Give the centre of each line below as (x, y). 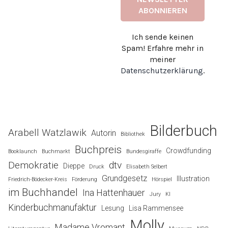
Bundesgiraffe (144, 151)
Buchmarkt (56, 151)
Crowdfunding (189, 150)
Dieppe (74, 166)
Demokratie (33, 165)
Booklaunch (23, 151)
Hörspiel (162, 179)
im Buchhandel (43, 192)
